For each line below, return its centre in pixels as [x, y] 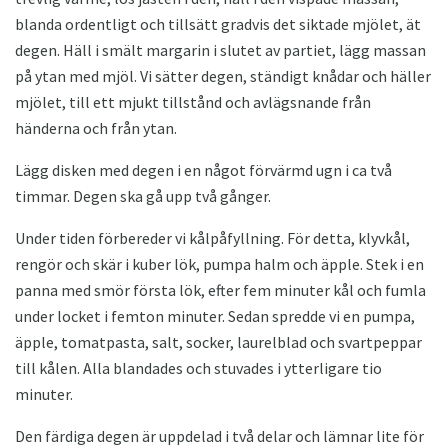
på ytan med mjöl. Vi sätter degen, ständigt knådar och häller [223, 76]
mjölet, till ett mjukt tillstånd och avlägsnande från [193, 102]
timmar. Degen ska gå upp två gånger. [143, 196]
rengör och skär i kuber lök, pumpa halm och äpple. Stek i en [219, 264]
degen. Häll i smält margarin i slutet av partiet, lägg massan [220, 50]
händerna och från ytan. [96, 128]
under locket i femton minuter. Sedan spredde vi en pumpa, [215, 316]
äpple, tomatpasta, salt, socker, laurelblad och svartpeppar [218, 342]
